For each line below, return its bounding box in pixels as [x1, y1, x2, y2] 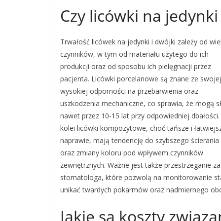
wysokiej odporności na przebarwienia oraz [60, 86, 198, 96]
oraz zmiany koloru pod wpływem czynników [60, 148, 203, 157]
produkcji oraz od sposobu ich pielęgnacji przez [60, 62, 211, 71]
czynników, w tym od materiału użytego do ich [60, 49, 209, 59]
